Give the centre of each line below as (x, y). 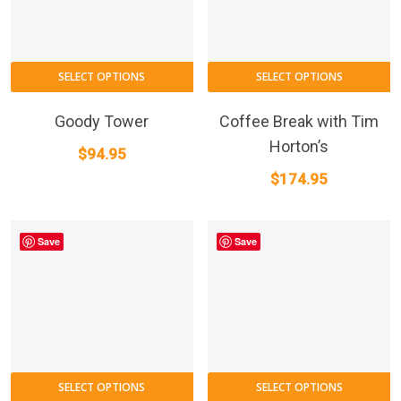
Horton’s (299, 146)
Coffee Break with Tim (299, 121)
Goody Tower (102, 121)
